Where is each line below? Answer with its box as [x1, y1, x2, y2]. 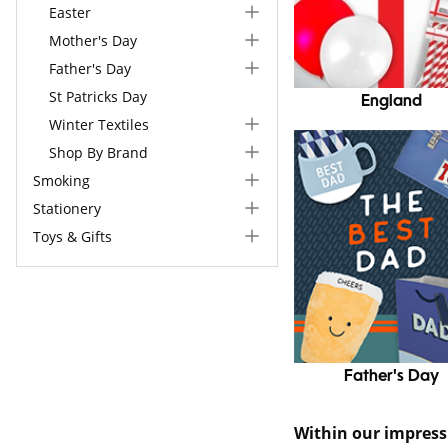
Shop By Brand [49, 142, 148, 162]
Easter [49, 2, 91, 22]
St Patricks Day [49, 86, 147, 106]
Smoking [33, 170, 90, 190]
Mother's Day [49, 30, 137, 50]
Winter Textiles [49, 114, 149, 134]
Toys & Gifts [33, 226, 112, 246]
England [360, 94, 422, 111]
